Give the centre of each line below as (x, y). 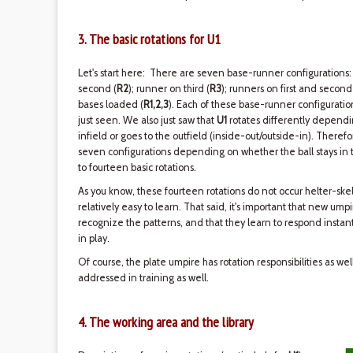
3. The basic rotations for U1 (149, 39)
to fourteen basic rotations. (137, 167)
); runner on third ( (169, 89)
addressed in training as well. (143, 278)
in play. (93, 238)
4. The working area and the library (165, 322)
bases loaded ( (110, 104)
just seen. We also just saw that (147, 120)
